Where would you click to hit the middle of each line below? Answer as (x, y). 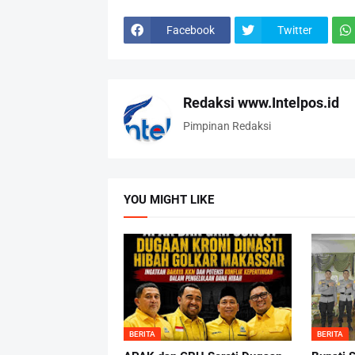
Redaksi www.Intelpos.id (261, 103)
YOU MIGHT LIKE (168, 200)
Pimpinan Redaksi (227, 126)
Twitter (294, 30)
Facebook (190, 30)
